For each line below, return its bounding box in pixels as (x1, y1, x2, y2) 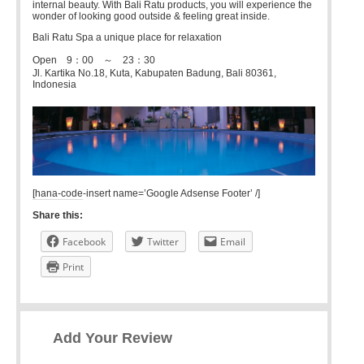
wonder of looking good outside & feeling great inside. (32, 11, 270, 22)
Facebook (63, 234, 106, 249)
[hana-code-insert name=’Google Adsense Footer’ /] (32, 187, 260, 199)
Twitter (147, 234, 179, 249)
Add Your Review (53, 329, 172, 346)
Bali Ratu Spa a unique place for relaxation (32, 32, 222, 43)
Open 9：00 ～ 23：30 (32, 54, 155, 66)
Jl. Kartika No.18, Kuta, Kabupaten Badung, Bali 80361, (32, 67, 276, 79)
